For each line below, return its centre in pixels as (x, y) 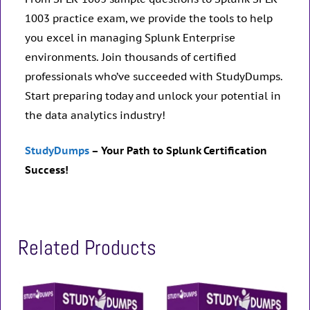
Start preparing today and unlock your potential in (153, 96)
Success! (47, 170)
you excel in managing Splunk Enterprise (130, 38)
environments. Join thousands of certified (130, 57)
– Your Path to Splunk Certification (178, 150)
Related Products (87, 247)
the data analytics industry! (95, 116)
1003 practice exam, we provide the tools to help (149, 19)
